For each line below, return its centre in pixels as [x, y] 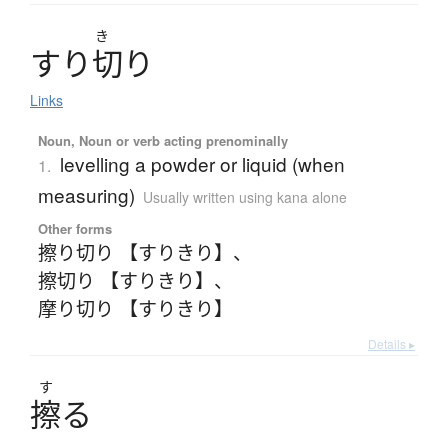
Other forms [74, 229]
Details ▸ [391, 344]
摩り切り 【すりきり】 [135, 308]
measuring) [86, 195]
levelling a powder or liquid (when [202, 164]
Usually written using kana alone [244, 197]
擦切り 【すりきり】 [125, 280]
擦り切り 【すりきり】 [135, 252]
